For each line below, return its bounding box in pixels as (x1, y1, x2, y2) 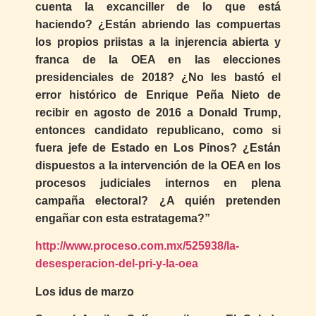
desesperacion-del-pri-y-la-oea (35, 257, 198, 270)
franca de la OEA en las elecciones (35, 54, 281, 66)
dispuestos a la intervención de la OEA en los (35, 159, 281, 172)
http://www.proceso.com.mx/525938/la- (35, 240, 239, 253)
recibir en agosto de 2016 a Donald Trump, (35, 107, 281, 119)
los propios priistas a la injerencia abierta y (35, 36, 281, 49)
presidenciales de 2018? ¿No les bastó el (35, 71, 281, 84)
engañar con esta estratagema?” (35, 212, 210, 225)
